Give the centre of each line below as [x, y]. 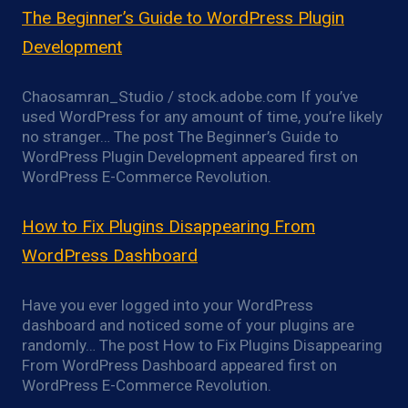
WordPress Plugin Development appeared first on [190, 157]
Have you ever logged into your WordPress [168, 306]
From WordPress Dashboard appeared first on [179, 366]
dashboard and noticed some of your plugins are [188, 326]
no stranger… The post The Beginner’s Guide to [180, 137]
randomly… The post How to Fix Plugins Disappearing [202, 346]
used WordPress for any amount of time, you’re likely [202, 117]
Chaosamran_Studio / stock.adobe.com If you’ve [190, 97]
